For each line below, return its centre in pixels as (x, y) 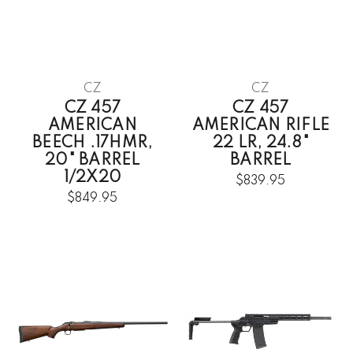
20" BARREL (93, 160)
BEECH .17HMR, (93, 143)
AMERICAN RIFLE (260, 126)
